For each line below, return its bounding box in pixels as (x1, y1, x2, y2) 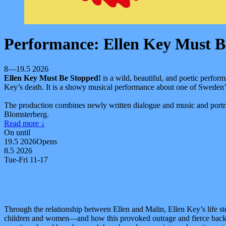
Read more (4, 119, 41, 128)
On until (4, 128, 30, 137)
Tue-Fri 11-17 (4, 155, 48, 164)
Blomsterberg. (4, 109, 49, 119)
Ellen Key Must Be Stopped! (4, 73, 101, 82)
